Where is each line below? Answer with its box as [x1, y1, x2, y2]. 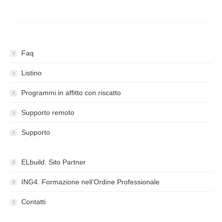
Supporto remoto [21, 109, 74, 117]
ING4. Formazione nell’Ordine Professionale [21, 178, 160, 186]
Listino [21, 69, 42, 77]
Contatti [21, 198, 46, 206]
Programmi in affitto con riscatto [21, 89, 121, 97]
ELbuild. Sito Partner [21, 158, 86, 166]
